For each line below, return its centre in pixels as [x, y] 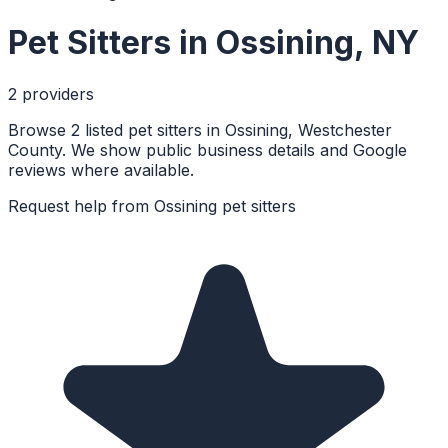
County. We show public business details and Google [207, 149]
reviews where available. [101, 169]
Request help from [81, 205]
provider [51, 93]
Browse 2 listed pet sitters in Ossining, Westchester [200, 129]
